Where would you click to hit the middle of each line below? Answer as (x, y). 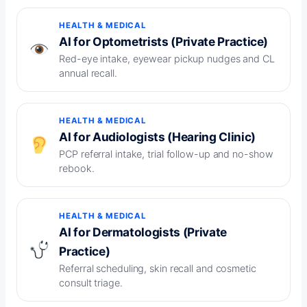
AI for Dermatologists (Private (143, 232)
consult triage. (91, 283)
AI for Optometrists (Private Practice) (164, 42)
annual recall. (88, 73)
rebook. (77, 169)
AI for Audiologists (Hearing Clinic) (157, 137)
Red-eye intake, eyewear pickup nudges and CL (167, 59)
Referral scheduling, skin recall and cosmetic (158, 269)
